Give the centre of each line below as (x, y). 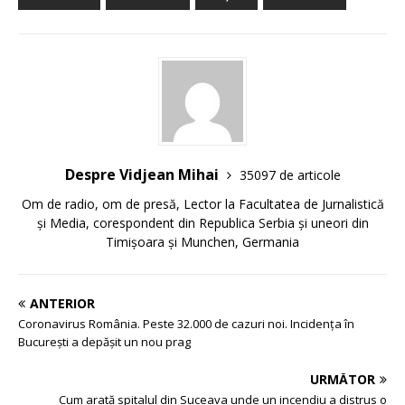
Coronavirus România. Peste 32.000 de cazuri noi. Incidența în (186, 323)
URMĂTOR (343, 379)
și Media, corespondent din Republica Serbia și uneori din (202, 222)
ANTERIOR (62, 303)
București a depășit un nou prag (104, 341)
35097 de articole (290, 174)
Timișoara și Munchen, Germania (202, 241)
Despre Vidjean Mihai (143, 174)
